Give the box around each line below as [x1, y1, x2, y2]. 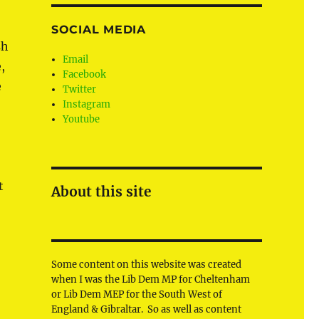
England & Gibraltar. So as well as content [51, 303, 241, 316]
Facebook [63, 68, 107, 81]
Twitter [63, 83, 97, 96]
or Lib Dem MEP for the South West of [51, 288, 222, 301]
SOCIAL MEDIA [51, 23, 146, 37]
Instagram [63, 98, 111, 111]
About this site [51, 183, 151, 201]
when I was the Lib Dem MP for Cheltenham [51, 273, 250, 286]
